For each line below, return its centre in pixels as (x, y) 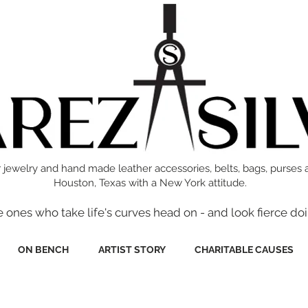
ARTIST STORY (132, 250)
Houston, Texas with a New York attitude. (150, 183)
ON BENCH (43, 250)
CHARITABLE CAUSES (244, 250)
